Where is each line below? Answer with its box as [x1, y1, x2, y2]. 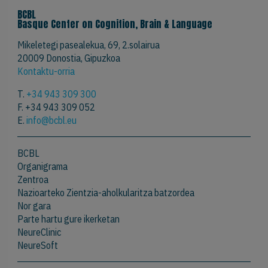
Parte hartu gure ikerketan [17, 213, 120, 225]
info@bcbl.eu [26, 114, 77, 126]
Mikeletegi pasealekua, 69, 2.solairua [17, 39, 160, 51]
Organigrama [17, 160, 68, 172]
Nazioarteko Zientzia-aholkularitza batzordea [17, 187, 195, 199]
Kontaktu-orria [17, 65, 75, 77]
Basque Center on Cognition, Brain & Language [17, 17, 213, 31]
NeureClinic [17, 226, 62, 238]
